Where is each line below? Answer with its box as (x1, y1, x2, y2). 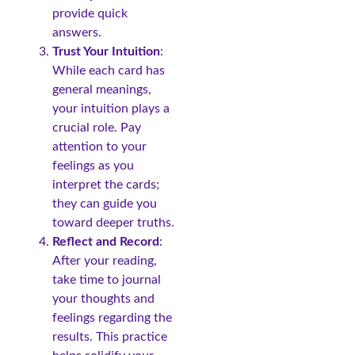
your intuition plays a (52, 102, 170, 116)
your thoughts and (52, 292, 155, 306)
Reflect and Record (52, 235, 159, 249)
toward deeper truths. (52, 216, 174, 230)
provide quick (52, 7, 128, 21)
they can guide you (52, 197, 157, 211)
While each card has (52, 64, 165, 78)
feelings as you (52, 159, 134, 173)
